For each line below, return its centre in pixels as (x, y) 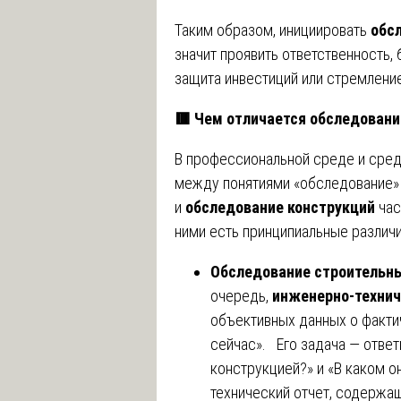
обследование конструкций (280, 207)
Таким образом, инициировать (273, 30)
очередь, (241, 295)
